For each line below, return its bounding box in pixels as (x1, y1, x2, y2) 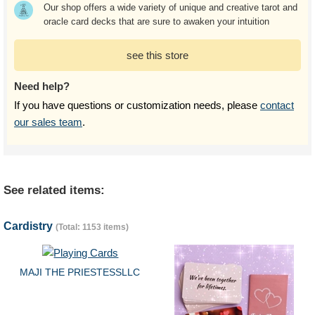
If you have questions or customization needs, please (14, 99, 260, 111)
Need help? (14, 80, 70, 92)
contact (260, 99, 294, 111)
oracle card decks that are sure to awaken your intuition (43, 16, 269, 27)
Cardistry (4, 220, 56, 232)
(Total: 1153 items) (56, 222, 129, 232)
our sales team (14, 116, 82, 128)
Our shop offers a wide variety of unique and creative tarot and (43, 2, 297, 13)
